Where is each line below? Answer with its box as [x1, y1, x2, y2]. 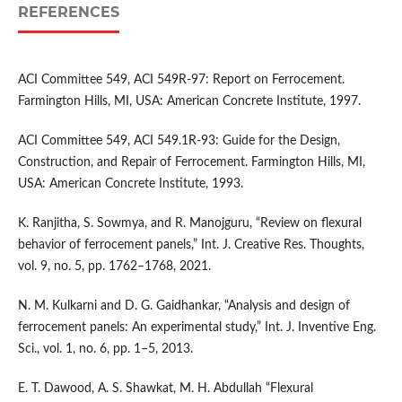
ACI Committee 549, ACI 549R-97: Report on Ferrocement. [17, 74, 345, 87]
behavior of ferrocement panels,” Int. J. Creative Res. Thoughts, [17, 239, 364, 252]
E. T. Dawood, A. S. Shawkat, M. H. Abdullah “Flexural [17, 382, 313, 396]
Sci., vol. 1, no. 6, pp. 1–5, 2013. [17, 343, 193, 356]
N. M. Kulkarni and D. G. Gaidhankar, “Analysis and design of [17, 300, 350, 313]
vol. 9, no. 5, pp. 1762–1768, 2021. [17, 260, 211, 274]
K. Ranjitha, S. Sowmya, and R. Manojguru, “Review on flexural [17, 217, 362, 231]
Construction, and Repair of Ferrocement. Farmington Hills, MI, [17, 156, 365, 170]
